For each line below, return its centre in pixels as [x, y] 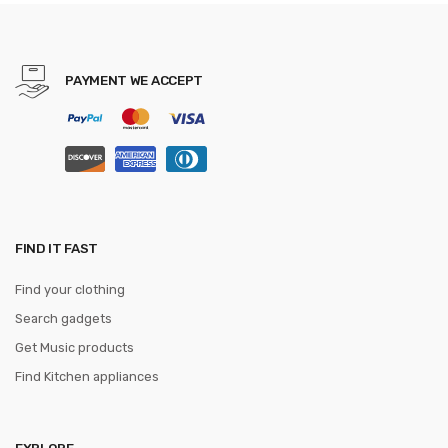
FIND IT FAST [56, 248]
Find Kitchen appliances [87, 377]
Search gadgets [63, 319]
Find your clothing [70, 290]
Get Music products [74, 348]
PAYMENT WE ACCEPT [134, 79]
